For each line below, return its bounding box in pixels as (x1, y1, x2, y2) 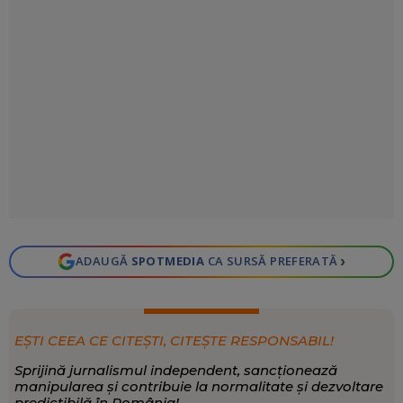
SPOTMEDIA (130, 253, 205, 270)
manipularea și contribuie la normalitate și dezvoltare (13, 377, 383, 395)
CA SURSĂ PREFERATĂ (204, 253, 338, 270)
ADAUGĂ (75, 253, 131, 270)
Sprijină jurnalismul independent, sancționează (13, 361, 337, 379)
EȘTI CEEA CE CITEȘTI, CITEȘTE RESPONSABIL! (13, 331, 334, 349)
